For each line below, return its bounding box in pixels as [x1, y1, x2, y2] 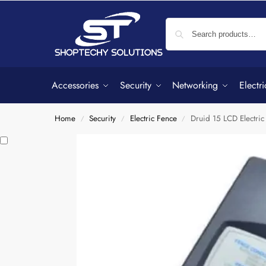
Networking [172, 78, 218, 92]
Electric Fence [129, 113, 177, 124]
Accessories [52, 78, 99, 92]
